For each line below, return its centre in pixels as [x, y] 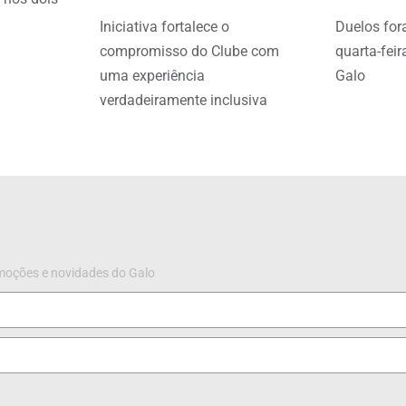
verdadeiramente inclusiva [183, 100]
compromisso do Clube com [189, 51]
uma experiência [152, 76]
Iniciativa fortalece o [164, 27]
